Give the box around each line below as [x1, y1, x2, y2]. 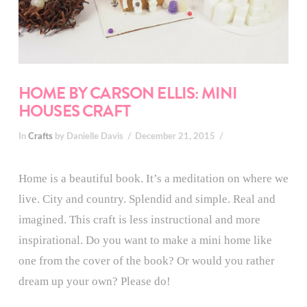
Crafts [27, 132, 53, 140]
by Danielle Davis [52, 132, 123, 140]
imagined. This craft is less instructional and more [18, 213, 260, 227]
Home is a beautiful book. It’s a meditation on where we [18, 172, 288, 186]
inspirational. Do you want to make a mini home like [18, 234, 272, 247]
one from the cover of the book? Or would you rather [18, 254, 275, 268]
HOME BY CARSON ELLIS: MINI [18, 81, 238, 106]
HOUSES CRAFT [18, 99, 130, 124]
